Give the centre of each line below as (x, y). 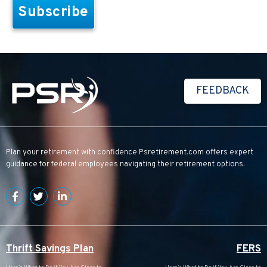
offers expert (229, 153)
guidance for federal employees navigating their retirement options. (125, 165)
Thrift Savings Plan (50, 249)
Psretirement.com (171, 153)
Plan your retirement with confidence (72, 153)
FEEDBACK (223, 91)
